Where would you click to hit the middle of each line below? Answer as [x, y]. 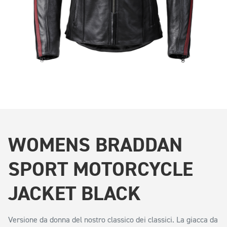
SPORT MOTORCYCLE [101, 169]
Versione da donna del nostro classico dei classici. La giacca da [113, 220]
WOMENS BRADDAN [95, 145]
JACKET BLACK [74, 194]
